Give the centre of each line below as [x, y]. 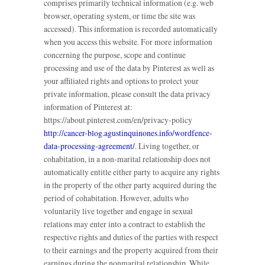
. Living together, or [167, 146]
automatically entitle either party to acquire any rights [132, 172]
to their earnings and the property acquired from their [131, 250]
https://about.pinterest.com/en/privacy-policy [118, 120]
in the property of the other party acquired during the [130, 185]
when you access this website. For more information [128, 42]
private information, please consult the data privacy [127, 94]
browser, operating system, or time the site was [119, 16]
